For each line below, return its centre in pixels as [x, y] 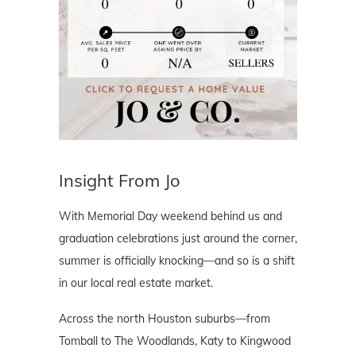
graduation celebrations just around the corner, [178, 238]
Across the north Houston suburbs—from [164, 318]
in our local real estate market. [136, 282]
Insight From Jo [120, 180]
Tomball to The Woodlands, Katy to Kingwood [175, 341]
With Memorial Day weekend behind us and [170, 216]
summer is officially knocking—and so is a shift [177, 260]
